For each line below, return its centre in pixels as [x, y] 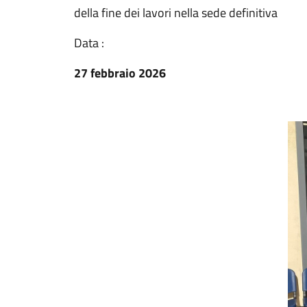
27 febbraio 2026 [120, 73]
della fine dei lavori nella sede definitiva [176, 13]
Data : [89, 43]
